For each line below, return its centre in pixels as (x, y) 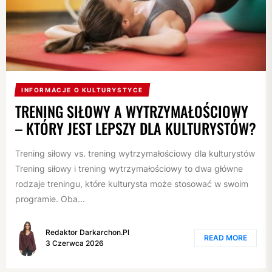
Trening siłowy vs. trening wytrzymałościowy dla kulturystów (135, 154)
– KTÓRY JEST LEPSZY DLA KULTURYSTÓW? (136, 128)
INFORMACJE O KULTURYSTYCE (82, 90)
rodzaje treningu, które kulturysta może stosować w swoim (132, 184)
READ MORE (226, 237)
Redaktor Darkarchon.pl (87, 232)
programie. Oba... (50, 199)
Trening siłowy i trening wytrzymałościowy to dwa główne (129, 169)
